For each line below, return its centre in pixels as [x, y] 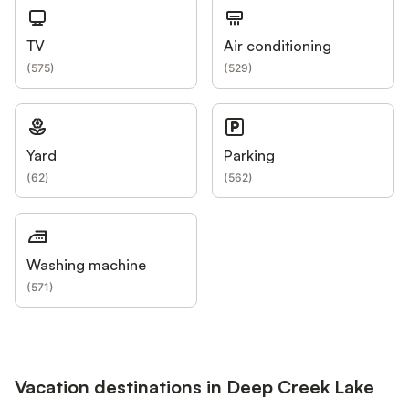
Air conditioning [278, 46]
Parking [249, 156]
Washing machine [86, 265]
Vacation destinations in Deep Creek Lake [194, 386]
